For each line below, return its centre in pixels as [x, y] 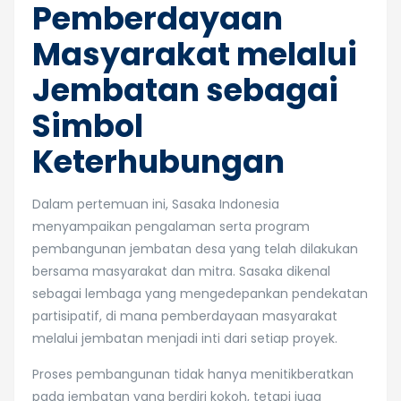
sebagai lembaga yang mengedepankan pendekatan [200, 294]
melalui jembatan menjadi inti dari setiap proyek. [185, 338]
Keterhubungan [158, 162]
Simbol [88, 126]
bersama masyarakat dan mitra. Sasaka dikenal [181, 271]
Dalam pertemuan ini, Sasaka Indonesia [156, 204]
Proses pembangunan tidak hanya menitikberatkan [193, 374]
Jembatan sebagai [185, 90]
